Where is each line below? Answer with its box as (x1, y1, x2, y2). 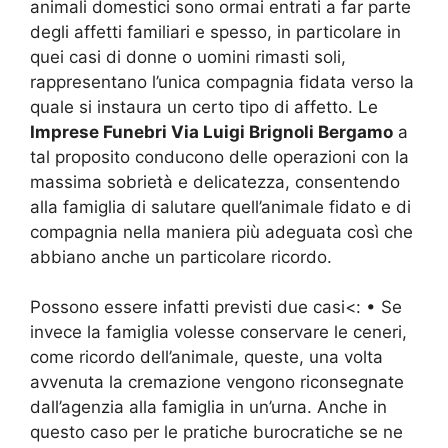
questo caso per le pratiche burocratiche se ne (30, 422, 403, 443)
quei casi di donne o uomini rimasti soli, (30, 46, 346, 67)
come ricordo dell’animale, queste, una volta (30, 347, 383, 368)
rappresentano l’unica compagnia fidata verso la (30, 71, 414, 92)
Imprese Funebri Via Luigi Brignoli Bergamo (30, 121, 393, 142)
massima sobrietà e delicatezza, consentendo (30, 171, 400, 192)
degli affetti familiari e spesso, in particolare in (30, 21, 401, 42)
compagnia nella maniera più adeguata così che (30, 221, 413, 242)
